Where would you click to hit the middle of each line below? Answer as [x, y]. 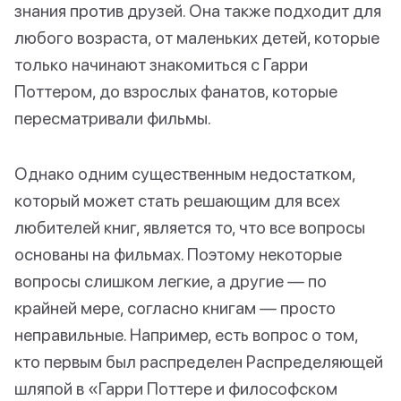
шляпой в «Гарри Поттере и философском [176, 388]
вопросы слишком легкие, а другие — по [171, 280]
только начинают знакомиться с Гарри [161, 64]
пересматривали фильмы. [113, 117]
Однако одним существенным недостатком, [185, 173]
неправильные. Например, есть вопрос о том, [186, 334]
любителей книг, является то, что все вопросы [190, 226]
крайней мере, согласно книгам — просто [175, 307]
